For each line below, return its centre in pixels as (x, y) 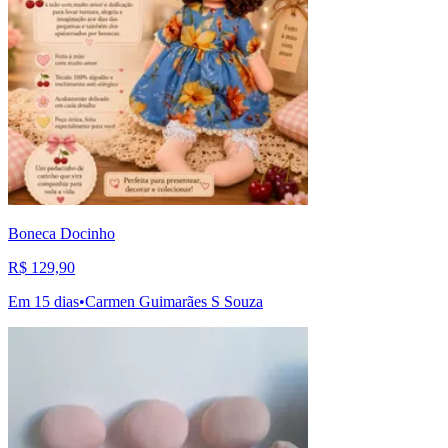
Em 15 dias (43, 302)
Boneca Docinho (61, 234)
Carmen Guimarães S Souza (174, 302)
